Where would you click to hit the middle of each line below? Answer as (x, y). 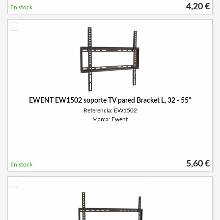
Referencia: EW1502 (110, 110)
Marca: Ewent (110, 119)
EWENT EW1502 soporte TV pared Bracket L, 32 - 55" (110, 101)
